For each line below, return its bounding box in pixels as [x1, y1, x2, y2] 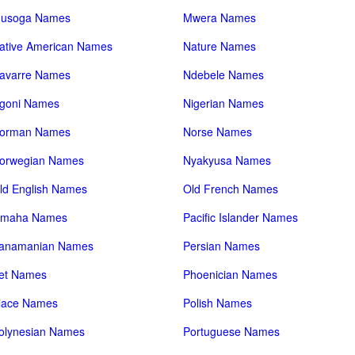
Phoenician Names [183, 266, 278, 282]
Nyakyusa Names [183, 152, 272, 168]
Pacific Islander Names [183, 209, 299, 225]
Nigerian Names [183, 95, 265, 111]
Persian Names [183, 238, 261, 254]
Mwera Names [183, 10, 257, 25]
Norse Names [183, 124, 253, 139]
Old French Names [183, 181, 279, 197]
